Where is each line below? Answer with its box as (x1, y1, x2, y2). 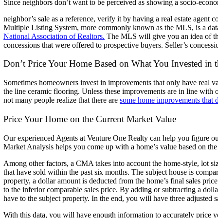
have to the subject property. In (3, 194, 100, 202)
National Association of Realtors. (3, 32, 105, 40)
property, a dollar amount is (3, 176, 90, 185)
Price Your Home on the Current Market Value (3, 113, 177, 124)
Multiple (3, 23, 32, 32)
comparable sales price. (47, 185, 120, 194)
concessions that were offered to (3, 40, 104, 49)
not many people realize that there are (3, 96, 120, 105)
